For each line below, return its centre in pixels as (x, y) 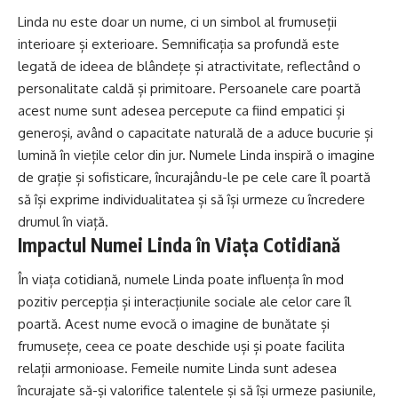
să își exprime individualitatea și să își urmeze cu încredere (191, 199)
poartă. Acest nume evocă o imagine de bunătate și (174, 324)
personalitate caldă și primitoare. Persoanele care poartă (189, 88)
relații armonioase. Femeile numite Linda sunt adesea (177, 369)
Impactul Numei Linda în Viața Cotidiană (179, 244)
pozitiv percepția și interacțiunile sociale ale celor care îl (184, 302)
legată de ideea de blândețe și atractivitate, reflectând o (189, 66)
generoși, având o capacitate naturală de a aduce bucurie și (195, 132)
